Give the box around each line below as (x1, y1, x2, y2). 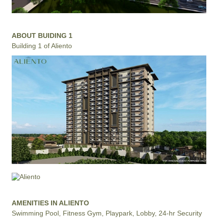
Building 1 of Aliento (12, 42, 72, 50)
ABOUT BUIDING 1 (12, 32, 73, 40)
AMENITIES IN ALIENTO (12, 199, 89, 207)
